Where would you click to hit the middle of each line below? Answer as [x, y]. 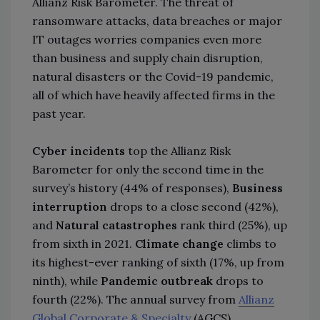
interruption [71, 206]
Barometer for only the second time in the [148, 169]
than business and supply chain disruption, [147, 57]
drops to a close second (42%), [194, 206]
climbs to [250, 243]
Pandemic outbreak [157, 280]
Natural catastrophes [118, 225]
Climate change [179, 243]
